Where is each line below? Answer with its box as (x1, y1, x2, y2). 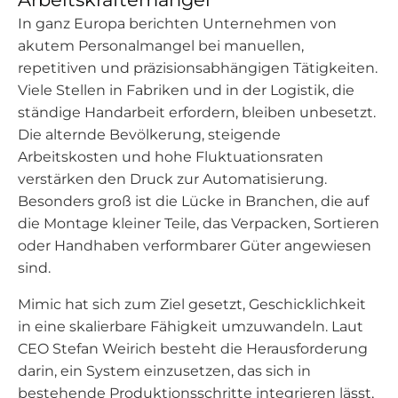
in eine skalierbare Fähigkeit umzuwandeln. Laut (18, 318, 363, 335)
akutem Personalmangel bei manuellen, (18, 37, 304, 54)
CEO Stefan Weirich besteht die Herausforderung (18, 340, 368, 357)
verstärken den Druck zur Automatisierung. (18, 171, 327, 187)
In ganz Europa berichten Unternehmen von (18, 15, 337, 32)
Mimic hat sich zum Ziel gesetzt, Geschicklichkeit (18, 296, 366, 313)
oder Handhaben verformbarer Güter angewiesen (18, 237, 371, 254)
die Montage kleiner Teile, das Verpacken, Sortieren (18, 215, 379, 232)
